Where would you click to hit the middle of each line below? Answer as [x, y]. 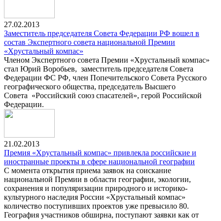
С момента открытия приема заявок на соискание [88, 170]
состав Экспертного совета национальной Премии [90, 42]
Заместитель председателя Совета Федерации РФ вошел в [102, 33]
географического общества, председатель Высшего [90, 87]
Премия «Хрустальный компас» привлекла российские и [100, 153]
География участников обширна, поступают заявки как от [101, 215]
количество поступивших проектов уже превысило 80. [96, 206]
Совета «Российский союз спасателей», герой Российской [103, 95]
